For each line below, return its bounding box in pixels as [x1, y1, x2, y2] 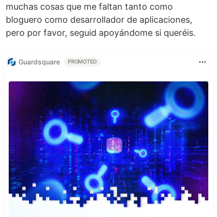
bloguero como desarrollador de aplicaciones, [6, 14, 192, 25]
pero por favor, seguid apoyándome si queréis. [6, 27, 196, 38]
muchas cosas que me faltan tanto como [6, 1, 173, 12]
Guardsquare [18, 58, 60, 66]
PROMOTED [68, 58, 97, 65]
